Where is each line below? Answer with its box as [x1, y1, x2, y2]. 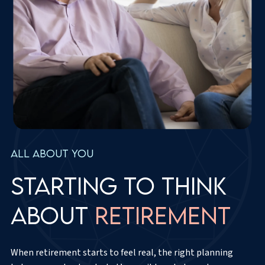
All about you [11, 147, 93, 160]
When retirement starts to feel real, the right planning [11, 245, 233, 259]
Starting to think [11, 171, 227, 200]
